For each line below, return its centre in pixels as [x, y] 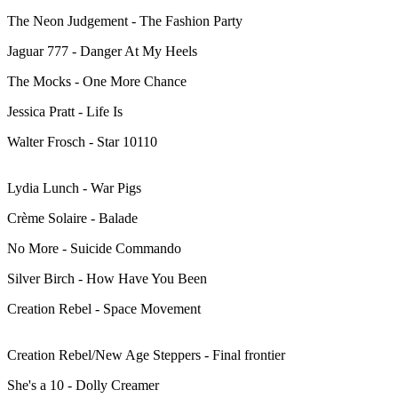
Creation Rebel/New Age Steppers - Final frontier [146, 355]
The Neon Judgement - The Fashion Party [125, 21]
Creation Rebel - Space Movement [104, 309]
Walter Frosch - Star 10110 [82, 142]
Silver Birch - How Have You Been [107, 279]
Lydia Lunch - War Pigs [74, 188]
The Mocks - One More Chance [97, 82]
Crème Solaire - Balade [72, 219]
